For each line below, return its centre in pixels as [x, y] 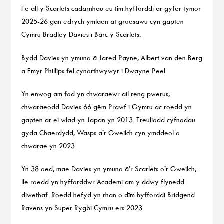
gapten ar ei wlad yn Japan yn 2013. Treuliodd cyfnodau [108, 119]
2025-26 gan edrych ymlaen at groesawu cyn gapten [102, 21]
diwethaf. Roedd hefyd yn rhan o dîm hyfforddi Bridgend [108, 195]
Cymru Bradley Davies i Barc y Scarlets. [81, 34]
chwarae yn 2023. [49, 145]
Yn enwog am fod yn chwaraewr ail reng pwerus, [95, 93]
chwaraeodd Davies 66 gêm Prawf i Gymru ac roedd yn [106, 106]
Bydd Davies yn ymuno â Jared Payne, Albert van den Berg [112, 57]
